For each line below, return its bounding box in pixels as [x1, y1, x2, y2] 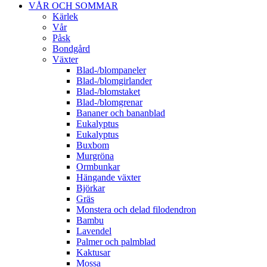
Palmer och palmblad [76, 237, 156, 247]
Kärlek [52, 11, 78, 21]
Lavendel [76, 226, 111, 236]
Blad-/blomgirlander [76, 76, 152, 86]
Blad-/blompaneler [76, 65, 146, 75]
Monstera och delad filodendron [76, 204, 196, 215]
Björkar [76, 183, 105, 193]
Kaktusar [76, 247, 110, 257]
